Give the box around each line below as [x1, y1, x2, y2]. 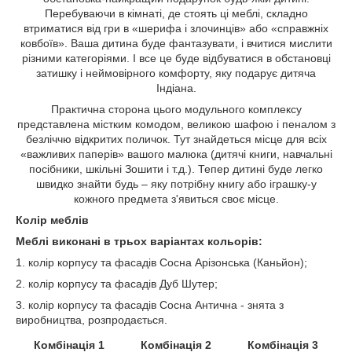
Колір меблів [16, 214, 89, 227]
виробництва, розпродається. [16, 313, 167, 327]
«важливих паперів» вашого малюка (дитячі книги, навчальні [20, 148, 332, 161]
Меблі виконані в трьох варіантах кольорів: [16, 235, 262, 248]
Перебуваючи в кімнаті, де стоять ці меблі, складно [44, 7, 308, 20]
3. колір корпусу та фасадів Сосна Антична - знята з [16, 299, 284, 312]
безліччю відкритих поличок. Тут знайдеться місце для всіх [25, 133, 327, 146]
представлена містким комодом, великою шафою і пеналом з [16, 118, 335, 131]
